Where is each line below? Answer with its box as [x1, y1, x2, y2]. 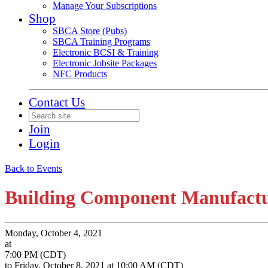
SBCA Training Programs [53, 36, 150, 47]
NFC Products [53, 69, 107, 79]
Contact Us [29, 95, 85, 109]
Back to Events [5, 163, 62, 173]
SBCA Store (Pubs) [53, 26, 127, 36]
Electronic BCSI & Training [53, 47, 159, 57]
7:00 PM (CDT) [5, 249, 66, 260]
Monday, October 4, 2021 [5, 227, 102, 238]
